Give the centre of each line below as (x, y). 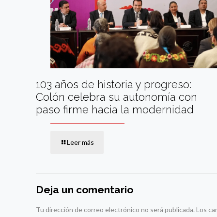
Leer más (80, 142)
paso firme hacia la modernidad (115, 110)
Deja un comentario (85, 190)
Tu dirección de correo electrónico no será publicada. (115, 210)
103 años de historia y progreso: (114, 85)
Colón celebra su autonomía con (116, 97)
